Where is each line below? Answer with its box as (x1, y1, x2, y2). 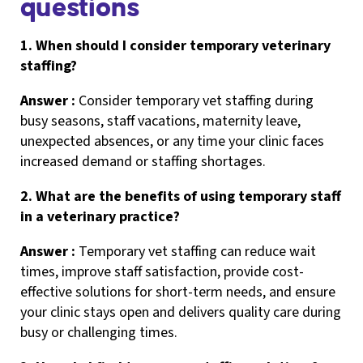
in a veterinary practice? (20, 206, 180, 227)
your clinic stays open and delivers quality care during (20, 301, 341, 322)
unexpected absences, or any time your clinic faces (20, 130, 324, 152)
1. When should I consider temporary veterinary (20, 35, 331, 56)
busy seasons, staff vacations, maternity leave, (20, 110, 301, 131)
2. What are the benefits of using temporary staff (20, 186, 341, 207)
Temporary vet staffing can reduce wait (79, 241, 316, 262)
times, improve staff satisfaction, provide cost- (20, 261, 304, 282)
